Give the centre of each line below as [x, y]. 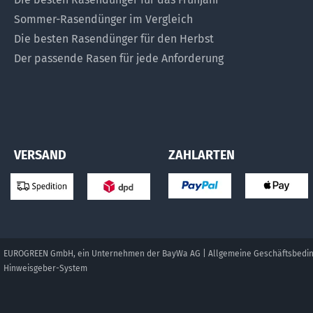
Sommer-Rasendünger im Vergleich [103, 20]
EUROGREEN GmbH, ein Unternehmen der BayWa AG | [106, 253]
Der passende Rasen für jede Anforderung [119, 59]
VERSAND [40, 155]
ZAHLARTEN [201, 155]
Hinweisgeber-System [45, 268]
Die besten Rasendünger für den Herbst [114, 39]
